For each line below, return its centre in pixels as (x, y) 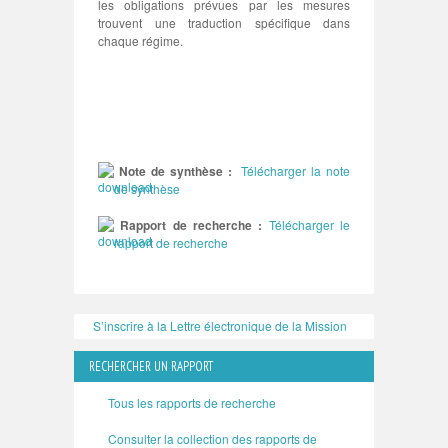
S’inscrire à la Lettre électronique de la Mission (220, 325)
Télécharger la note (293, 170)
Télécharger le (309, 224)
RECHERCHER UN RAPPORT (151, 366)
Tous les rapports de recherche (192, 402)
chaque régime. (140, 40)
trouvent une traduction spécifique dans (224, 22)
